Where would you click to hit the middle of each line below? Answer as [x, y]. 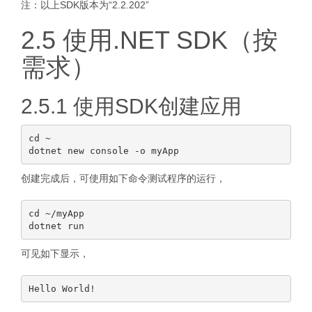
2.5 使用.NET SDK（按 [149, 40]
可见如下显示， [55, 253]
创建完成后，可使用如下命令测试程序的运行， [123, 178]
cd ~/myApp [56, 213]
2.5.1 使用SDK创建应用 [131, 106]
